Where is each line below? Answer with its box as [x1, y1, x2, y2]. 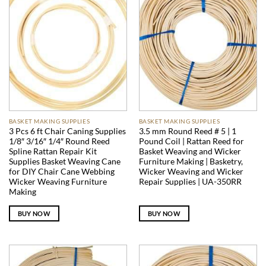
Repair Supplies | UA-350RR [138, 176, 242, 186]
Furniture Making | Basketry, [138, 156, 243, 166]
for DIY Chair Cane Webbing [8, 166, 115, 176]
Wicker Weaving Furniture [8, 176, 107, 186]
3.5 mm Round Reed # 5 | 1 [138, 126, 236, 136]
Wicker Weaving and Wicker [138, 166, 243, 176]
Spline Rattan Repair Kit [8, 146, 97, 156]
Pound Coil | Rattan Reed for [138, 136, 244, 146]
